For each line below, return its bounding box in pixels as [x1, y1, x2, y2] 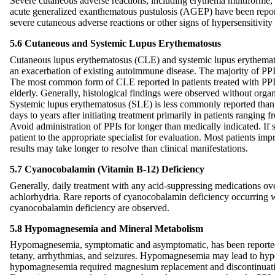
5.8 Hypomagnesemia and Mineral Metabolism [10, 223, 203, 234]
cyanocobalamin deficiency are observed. [10, 202, 169, 213]
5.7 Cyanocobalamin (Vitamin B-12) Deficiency [10, 163, 204, 174]
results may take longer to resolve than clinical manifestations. [10, 142, 248, 153]
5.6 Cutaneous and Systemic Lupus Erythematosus [10, 37, 221, 48]
